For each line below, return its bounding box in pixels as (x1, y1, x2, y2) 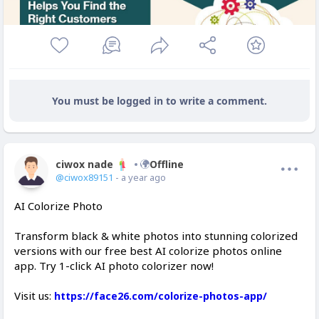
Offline (150, 157, 184, 172)
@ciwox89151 (56, 171, 113, 184)
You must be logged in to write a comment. (52, 94, 267, 108)
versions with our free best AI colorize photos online (14, 244, 282, 258)
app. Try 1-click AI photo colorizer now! (14, 258, 214, 273)
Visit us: (14, 288, 54, 303)
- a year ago (113, 171, 166, 184)
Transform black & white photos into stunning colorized (14, 229, 298, 244)
